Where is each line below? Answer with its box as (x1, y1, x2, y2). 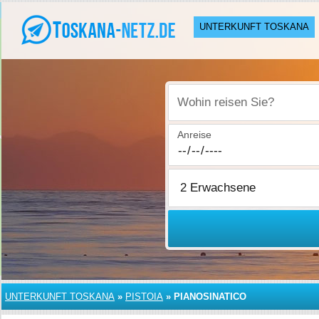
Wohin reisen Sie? (177, 104, 260, 116)
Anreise (177, 129, 212, 140)
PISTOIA (125, 291, 163, 302)
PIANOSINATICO (174, 291, 246, 302)
